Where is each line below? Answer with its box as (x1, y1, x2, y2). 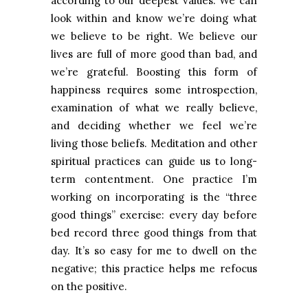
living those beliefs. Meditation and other (51, 137, 257, 151)
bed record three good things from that (51, 226, 257, 240)
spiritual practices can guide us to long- (51, 155, 257, 168)
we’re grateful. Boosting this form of (51, 65, 257, 79)
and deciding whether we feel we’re (51, 119, 257, 133)
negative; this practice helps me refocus (51, 262, 257, 276)
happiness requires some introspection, (51, 83, 257, 97)
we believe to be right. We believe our (51, 30, 257, 43)
